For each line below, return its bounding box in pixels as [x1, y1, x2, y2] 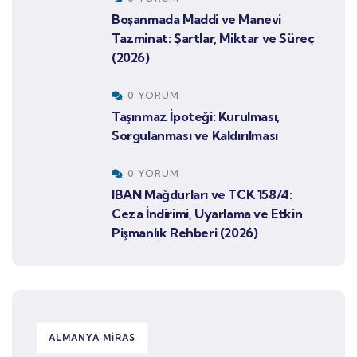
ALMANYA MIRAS [49, 332, 135, 344]
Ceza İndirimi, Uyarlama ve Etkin [112, 206, 303, 222]
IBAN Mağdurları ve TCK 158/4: [112, 186, 292, 203]
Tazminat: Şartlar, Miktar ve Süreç [112, 30, 315, 47]
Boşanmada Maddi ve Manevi [112, 11, 282, 28]
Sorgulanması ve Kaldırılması [112, 127, 278, 144]
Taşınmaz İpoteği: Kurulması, [112, 108, 280, 125]
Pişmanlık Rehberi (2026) [112, 225, 258, 241]
